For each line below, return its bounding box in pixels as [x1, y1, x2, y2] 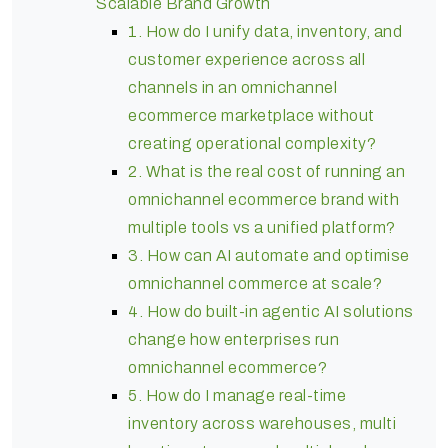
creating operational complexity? [128, 134, 376, 152]
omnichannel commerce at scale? [128, 274, 382, 292]
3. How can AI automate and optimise [128, 246, 410, 264]
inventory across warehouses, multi [128, 414, 396, 432]
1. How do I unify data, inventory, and [128, 22, 402, 40]
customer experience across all [128, 50, 365, 68]
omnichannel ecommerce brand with [128, 190, 399, 208]
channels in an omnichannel [128, 78, 337, 96]
